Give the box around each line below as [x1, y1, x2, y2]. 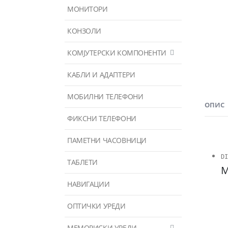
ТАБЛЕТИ [67, 157, 98, 167]
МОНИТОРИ [67, 4, 108, 14]
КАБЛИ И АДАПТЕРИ [67, 69, 135, 79]
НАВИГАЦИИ [67, 179, 110, 189]
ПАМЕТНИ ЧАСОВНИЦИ [67, 135, 147, 145]
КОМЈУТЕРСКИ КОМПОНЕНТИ [67, 47, 166, 58]
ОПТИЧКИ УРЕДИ [67, 201, 126, 211]
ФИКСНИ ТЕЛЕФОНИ [67, 113, 136, 123]
